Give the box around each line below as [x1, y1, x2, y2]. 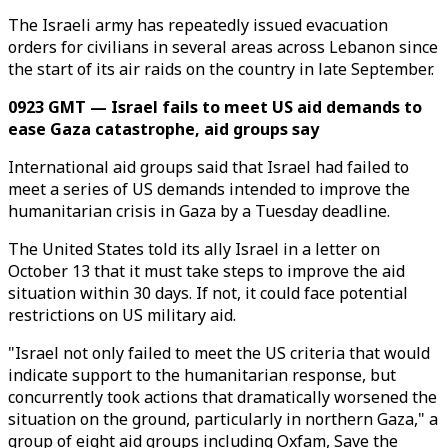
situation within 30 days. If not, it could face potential [8, 282, 408, 304]
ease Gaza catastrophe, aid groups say [8, 118, 319, 140]
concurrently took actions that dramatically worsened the [8, 386, 437, 408]
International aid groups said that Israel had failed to [8, 156, 409, 178]
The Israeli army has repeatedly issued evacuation [8, 14, 388, 36]
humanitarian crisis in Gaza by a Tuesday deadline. [8, 200, 390, 222]
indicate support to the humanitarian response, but [8, 364, 396, 386]
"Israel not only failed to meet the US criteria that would [8, 342, 430, 364]
